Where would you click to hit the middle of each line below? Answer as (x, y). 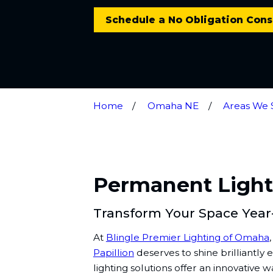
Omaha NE (173, 105)
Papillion (113, 253)
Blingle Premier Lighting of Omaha (187, 238)
